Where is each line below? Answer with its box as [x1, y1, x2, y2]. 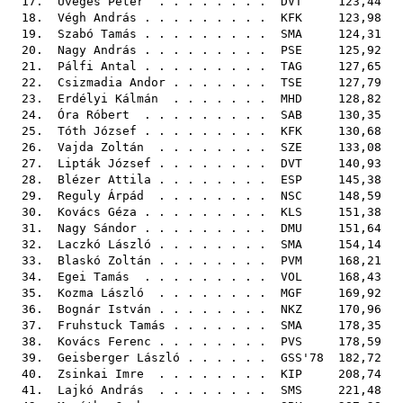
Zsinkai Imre [58, 367, 144, 381]
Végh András [58, 11, 137, 24]
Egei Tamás [58, 270, 130, 283]
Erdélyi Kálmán [58, 92, 158, 105]
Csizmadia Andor [58, 76, 166, 89]
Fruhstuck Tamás [58, 318, 166, 332]
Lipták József [58, 157, 151, 170]
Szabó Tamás [58, 27, 137, 40]
